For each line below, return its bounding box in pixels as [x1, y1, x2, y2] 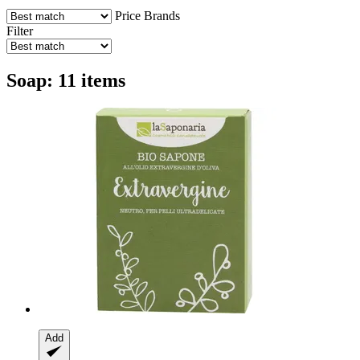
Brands [144, 8, 180, 22]
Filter [6, 23, 33, 38]
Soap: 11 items [6, 69, 125, 91]
